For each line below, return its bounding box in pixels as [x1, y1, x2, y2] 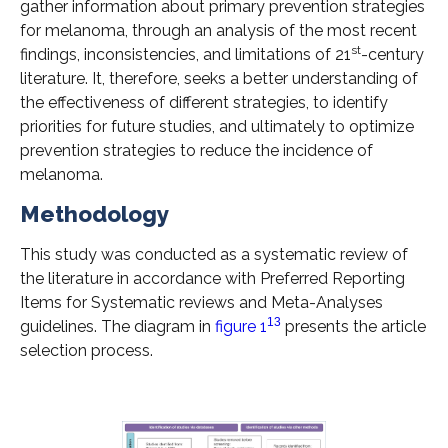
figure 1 [215, 317, 267, 337]
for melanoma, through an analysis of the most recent [20, 20, 417, 40]
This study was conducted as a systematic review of [20, 245, 408, 265]
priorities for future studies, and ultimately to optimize [20, 116, 414, 136]
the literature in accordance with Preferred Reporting [20, 269, 405, 289]
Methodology [20, 201, 169, 228]
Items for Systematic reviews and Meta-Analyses [20, 293, 383, 313]
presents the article [281, 317, 426, 337]
